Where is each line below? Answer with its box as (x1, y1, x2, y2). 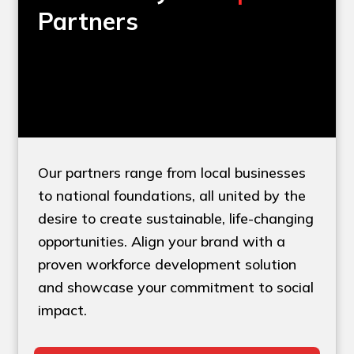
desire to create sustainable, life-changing (38, 209, 314, 228)
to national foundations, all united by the (38, 186, 307, 205)
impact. (38, 301, 88, 320)
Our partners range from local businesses (38, 164, 307, 183)
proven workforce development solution (38, 255, 297, 274)
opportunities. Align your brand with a (38, 232, 286, 251)
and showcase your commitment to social (38, 278, 314, 297)
